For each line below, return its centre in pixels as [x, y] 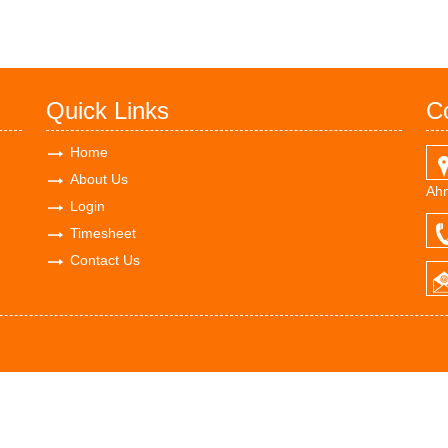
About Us [99, 179]
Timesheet [103, 233]
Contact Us [105, 260]
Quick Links [107, 110]
